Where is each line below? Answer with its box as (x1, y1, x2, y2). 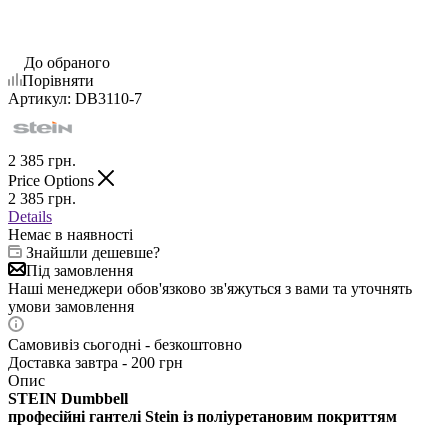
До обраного (24, 53, 110, 71)
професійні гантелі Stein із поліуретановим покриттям (8, 407, 397, 425)
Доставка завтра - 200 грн (8, 353, 183, 371)
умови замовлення (8, 297, 134, 315)
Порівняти (22, 71, 94, 89)
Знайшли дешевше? (26, 243, 160, 261)
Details (8, 207, 52, 225)
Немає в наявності (8, 225, 133, 243)
